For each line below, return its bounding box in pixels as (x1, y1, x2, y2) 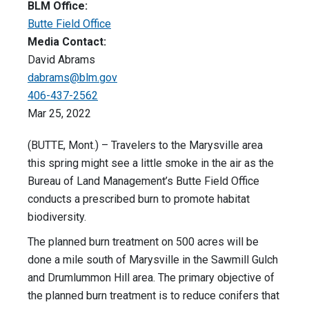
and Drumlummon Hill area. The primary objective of (28, 271, 275, 285)
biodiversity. (28, 210, 86, 224)
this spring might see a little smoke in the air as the (28, 157, 274, 170)
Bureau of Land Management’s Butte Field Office (28, 175, 259, 188)
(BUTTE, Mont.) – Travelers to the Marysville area (28, 139, 263, 152)
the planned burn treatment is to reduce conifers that (28, 289, 279, 303)
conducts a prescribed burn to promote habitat (28, 192, 250, 206)
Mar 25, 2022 (28, 107, 91, 121)
